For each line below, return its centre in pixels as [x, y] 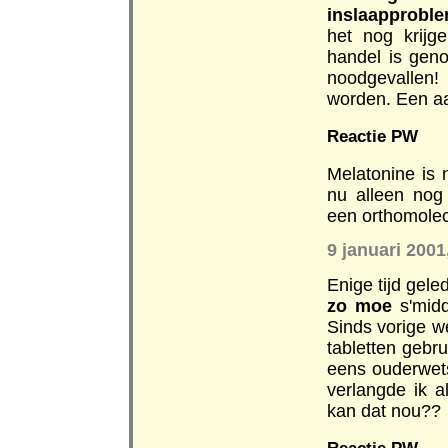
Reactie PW [372, 136]
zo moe [360, 305]
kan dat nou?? [384, 410]
